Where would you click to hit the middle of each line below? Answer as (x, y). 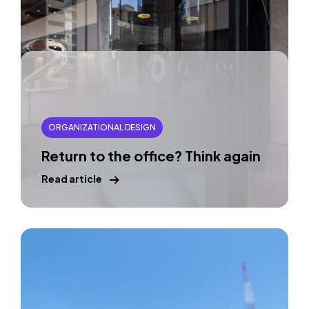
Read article (72, 179)
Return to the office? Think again (151, 156)
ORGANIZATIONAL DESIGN (102, 127)
